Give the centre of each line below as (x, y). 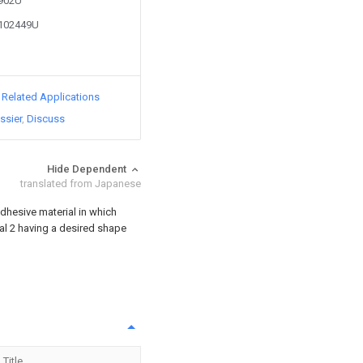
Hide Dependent (88, 169)
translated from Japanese (81, 184)
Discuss (46, 119)
